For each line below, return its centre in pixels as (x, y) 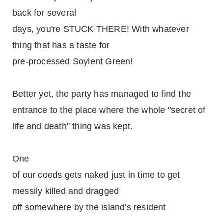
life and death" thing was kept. (73, 126)
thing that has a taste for (61, 45)
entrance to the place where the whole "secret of (109, 110)
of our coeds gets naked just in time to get (96, 175)
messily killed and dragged (66, 191)
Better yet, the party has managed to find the (102, 94)
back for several (44, 13)
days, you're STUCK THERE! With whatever (101, 29)
